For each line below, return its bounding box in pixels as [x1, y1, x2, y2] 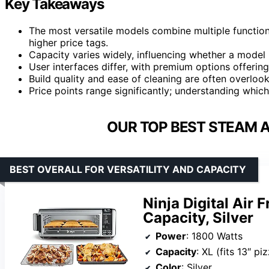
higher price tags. [29, 36, 108, 49]
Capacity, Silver [143, 208, 253, 226]
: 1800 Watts [186, 230, 243, 242]
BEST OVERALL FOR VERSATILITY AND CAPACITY [10, 163, 246, 175]
